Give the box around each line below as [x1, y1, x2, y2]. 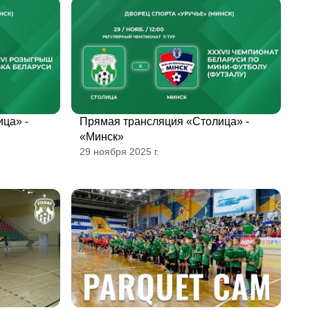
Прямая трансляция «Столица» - [80, 116, 249, 128]
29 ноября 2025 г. [80, 146, 159, 158]
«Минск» [80, 131, 124, 143]
